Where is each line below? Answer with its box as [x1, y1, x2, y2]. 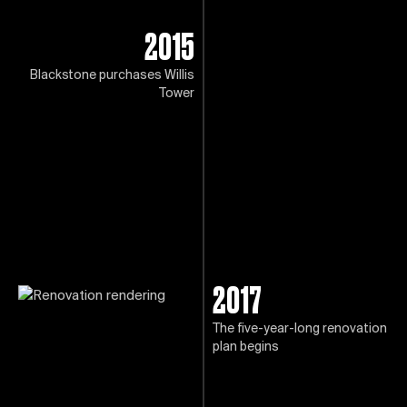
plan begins [213, 341, 279, 354]
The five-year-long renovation [213, 323, 387, 336]
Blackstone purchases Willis [30, 69, 194, 83]
